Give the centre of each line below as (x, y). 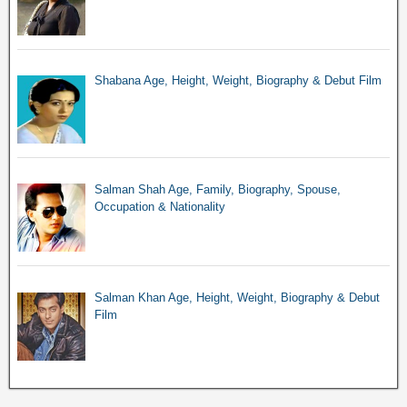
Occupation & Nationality (159, 206)
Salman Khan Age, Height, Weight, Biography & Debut (237, 297)
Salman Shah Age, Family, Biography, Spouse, (217, 189)
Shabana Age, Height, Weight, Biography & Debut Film (238, 81)
